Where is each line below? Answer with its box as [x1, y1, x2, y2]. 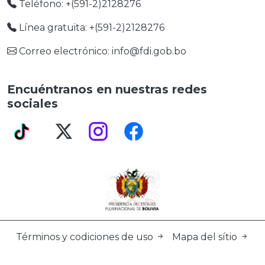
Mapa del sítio [172, 231, 240, 243]
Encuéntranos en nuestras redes [7, 82, 207, 97]
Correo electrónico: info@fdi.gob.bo [17, 46, 186, 57]
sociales [7, 96, 58, 111]
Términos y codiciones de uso [16, 231, 156, 243]
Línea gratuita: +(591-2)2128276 [17, 22, 164, 34]
